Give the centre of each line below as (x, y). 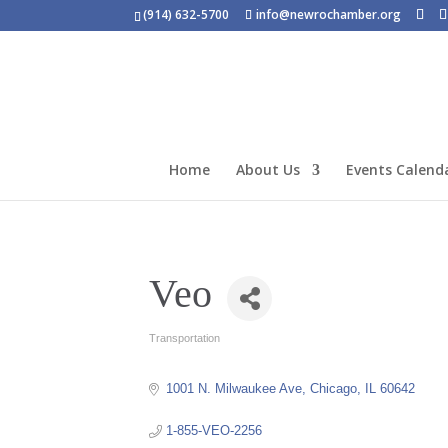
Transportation (185, 337)
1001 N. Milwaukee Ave (233, 388)
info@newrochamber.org (329, 14)
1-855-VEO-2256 (213, 430)
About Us (268, 169)
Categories (187, 347)
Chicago (333, 388)
